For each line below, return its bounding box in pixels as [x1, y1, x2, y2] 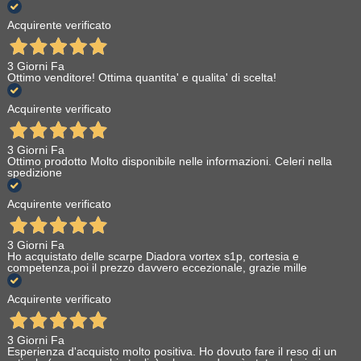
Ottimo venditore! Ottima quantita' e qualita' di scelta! [6, 71, 276, 85]
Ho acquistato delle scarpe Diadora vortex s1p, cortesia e [6, 250, 299, 263]
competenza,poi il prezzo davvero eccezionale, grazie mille [6, 261, 307, 275]
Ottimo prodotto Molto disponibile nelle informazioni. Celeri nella [6, 155, 332, 168]
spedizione [6, 166, 62, 180]
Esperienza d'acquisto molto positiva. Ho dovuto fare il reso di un [6, 345, 337, 359]
